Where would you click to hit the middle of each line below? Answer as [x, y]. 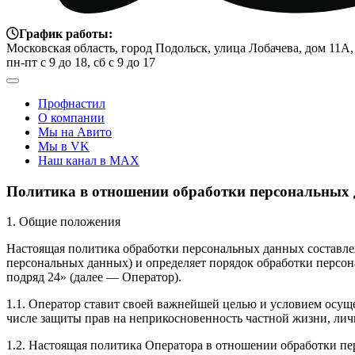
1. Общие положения [63, 222]
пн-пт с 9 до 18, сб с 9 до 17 [81, 62]
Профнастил [72, 103]
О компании [71, 118]
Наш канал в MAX [89, 160]
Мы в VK [64, 146]
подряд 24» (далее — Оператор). [94, 277]
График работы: [66, 34]
